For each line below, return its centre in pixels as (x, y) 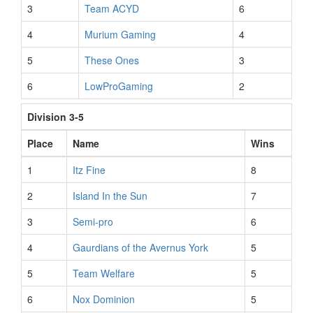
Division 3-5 (56, 117)
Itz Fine (89, 170)
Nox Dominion (104, 299)
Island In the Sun (110, 196)
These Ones (112, 60)
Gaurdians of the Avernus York (140, 247)
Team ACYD (112, 8)
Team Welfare (104, 273)
